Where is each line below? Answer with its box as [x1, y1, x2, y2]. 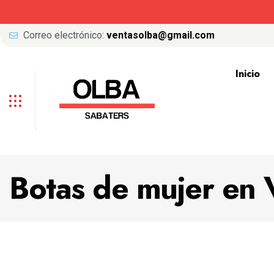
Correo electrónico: [23, 29, 106, 41]
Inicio [235, 67, 260, 81]
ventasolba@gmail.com [106, 29, 215, 41]
